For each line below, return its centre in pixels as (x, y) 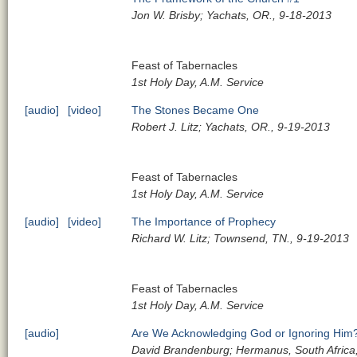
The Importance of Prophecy (204, 221)
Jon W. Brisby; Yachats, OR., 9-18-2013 (232, 15)
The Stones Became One (196, 110)
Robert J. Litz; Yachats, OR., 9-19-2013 (231, 126)
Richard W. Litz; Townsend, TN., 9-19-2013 (241, 238)
